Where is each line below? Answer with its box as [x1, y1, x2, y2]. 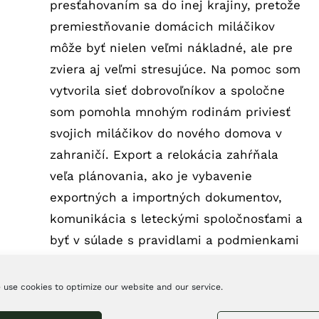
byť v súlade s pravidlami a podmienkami [49, 232, 299, 247]
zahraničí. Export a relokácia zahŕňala [49, 147, 278, 162]
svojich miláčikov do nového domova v [49, 125, 282, 140]
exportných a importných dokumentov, [49, 189, 282, 204]
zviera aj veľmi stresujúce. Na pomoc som [49, 61, 300, 76]
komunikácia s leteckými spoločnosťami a [49, 211, 303, 226]
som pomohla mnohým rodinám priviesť [49, 104, 291, 119]
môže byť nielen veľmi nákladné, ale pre [49, 40, 293, 55]
